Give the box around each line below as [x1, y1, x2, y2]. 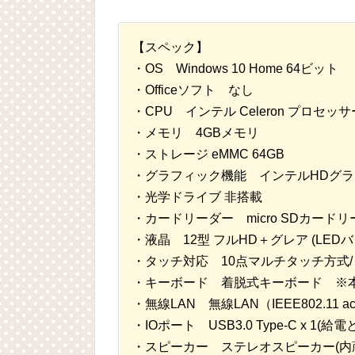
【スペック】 [132, 40, 208, 55]
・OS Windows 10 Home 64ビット [132, 62, 338, 76]
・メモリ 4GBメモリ [132, 126, 259, 140]
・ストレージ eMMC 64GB [132, 147, 284, 162]
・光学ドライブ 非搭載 [132, 190, 262, 204]
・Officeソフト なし [132, 83, 254, 97]
